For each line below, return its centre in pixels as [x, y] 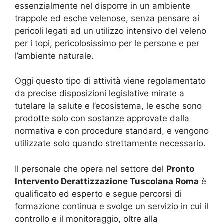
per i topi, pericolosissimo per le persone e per [107, 43]
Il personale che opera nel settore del [91, 169]
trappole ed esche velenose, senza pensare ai [107, 18]
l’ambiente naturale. [54, 56]
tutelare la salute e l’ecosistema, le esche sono [108, 106]
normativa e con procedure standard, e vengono [112, 131]
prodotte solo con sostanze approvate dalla [102, 119]
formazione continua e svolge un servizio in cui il [112, 206]
